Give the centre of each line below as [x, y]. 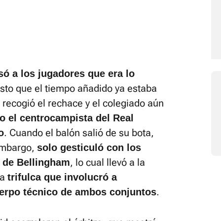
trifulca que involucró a [62, 177]
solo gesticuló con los [89, 148]
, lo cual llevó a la [108, 163]
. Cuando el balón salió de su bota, [79, 133]
